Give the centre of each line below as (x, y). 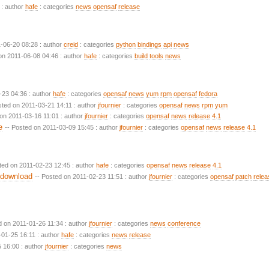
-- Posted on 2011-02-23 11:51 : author (92, 177)
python (126, 44)
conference (184, 223)
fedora (208, 93)
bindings (150, 44)
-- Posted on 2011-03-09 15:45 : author (62, 128)
